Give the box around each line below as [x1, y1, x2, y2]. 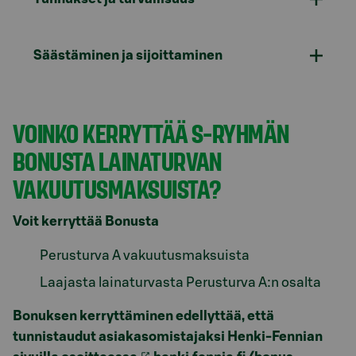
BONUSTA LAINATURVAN [13, 143, 222, 176]
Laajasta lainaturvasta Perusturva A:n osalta [40, 276, 321, 289]
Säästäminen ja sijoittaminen [33, 48, 222, 62]
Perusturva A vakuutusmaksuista [40, 249, 250, 262]
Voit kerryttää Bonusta [13, 214, 159, 228]
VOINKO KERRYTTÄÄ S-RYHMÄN [13, 115, 289, 149]
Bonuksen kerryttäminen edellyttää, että [13, 309, 274, 323]
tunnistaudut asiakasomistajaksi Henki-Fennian [13, 330, 323, 343]
